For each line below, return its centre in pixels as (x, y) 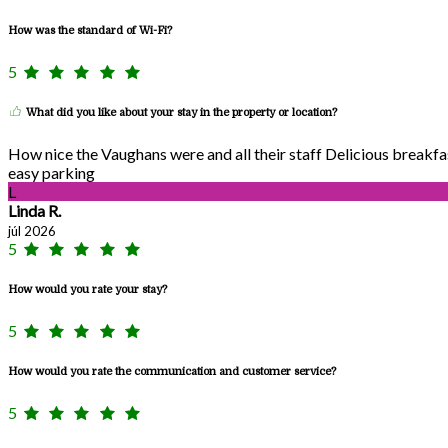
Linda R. (34, 210)
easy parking (51, 172)
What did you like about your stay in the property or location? (180, 112)
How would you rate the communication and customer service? (172, 371)
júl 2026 (32, 230)
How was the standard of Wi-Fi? (90, 31)
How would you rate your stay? (87, 289)
